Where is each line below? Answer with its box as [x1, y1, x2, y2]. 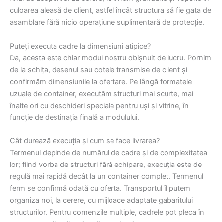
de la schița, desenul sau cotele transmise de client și [10, 65, 187, 74]
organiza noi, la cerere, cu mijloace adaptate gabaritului [10, 196, 193, 205]
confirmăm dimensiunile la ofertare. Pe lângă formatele [10, 77, 192, 86]
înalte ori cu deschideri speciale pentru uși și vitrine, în [10, 101, 189, 110]
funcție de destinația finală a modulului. [10, 112, 139, 122]
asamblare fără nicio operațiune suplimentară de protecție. [10, 18, 204, 27]
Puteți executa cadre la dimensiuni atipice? [10, 41, 151, 51]
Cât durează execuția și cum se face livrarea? [10, 136, 160, 146]
